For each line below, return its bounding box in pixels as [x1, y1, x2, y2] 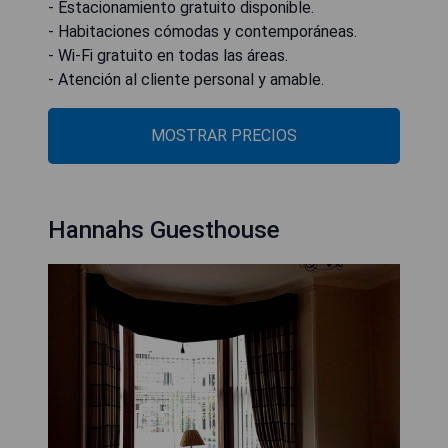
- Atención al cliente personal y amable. [48, 70, 324, 89]
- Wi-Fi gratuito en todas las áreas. [48, 46, 288, 65]
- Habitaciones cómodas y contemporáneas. [48, 22, 357, 41]
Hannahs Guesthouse [48, 216, 280, 244]
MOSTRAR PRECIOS [151, 126, 297, 145]
